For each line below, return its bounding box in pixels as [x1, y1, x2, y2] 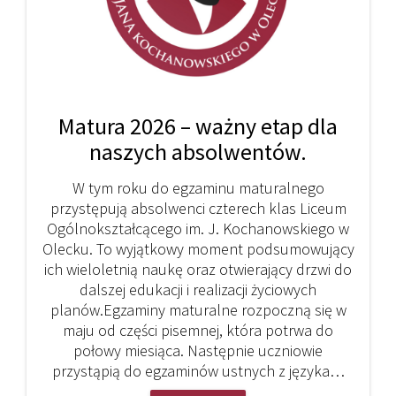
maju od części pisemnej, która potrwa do [63, 319, 333, 340]
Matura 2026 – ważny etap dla [58, 110, 338, 141]
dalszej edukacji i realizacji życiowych [80, 278, 316, 300]
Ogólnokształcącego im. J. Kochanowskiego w [47, 217, 349, 239]
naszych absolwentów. [89, 136, 307, 166]
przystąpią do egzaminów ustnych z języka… [51, 360, 345, 381]
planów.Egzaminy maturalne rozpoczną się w [49, 299, 346, 320]
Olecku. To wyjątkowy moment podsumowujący [42, 238, 354, 259]
